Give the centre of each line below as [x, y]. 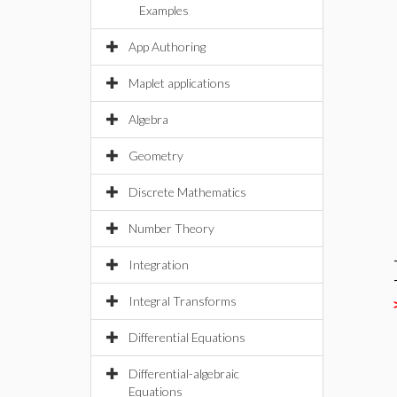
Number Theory [171, 228]
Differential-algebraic [184, 374]
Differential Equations [187, 337]
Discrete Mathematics [187, 192]
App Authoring [167, 47]
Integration [159, 265]
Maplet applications [179, 83]
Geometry [156, 156]
